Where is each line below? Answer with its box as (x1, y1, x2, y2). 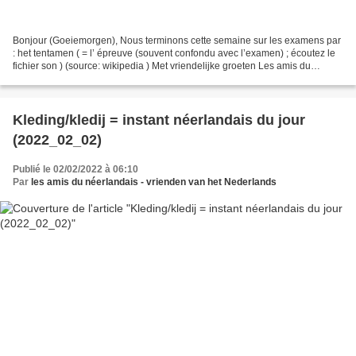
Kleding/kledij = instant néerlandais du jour (13, 112, 305, 129)
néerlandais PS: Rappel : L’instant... (13, 73, 166, 85)
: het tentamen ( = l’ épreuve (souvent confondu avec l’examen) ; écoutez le (13, 48, 335, 60)
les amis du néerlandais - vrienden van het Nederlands (31, 176, 277, 188)
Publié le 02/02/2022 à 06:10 (13, 164, 138, 176)
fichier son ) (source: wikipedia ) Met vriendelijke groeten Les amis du (13, 60, 311, 72)
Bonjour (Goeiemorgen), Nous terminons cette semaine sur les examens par (13, 35, 341, 47)
